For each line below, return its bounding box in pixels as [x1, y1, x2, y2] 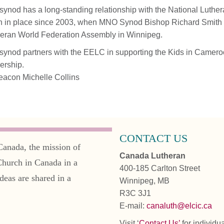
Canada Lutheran [119, 151, 185, 160]
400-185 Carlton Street [119, 164, 200, 173]
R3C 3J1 [119, 189, 151, 198]
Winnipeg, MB [119, 176, 169, 185]
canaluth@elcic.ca [146, 201, 212, 210]
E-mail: [119, 201, 146, 210]
